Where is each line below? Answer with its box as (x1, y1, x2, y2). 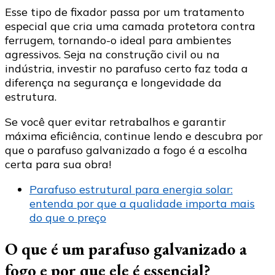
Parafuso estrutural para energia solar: (29, 182, 233, 196)
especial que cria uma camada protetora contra (5, 18, 255, 33)
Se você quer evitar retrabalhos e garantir (5, 114, 226, 129)
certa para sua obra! (5, 157, 111, 171)
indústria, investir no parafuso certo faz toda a (5, 61, 248, 76)
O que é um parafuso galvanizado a (5, 238, 247, 260)
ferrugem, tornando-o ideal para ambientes (5, 33, 231, 47)
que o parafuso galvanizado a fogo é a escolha (5, 142, 247, 157)
